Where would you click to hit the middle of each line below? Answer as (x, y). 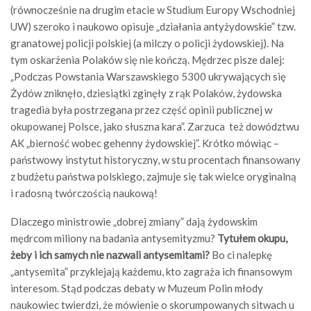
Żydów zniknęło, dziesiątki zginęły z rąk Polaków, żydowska (146, 93)
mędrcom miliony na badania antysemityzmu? (114, 238)
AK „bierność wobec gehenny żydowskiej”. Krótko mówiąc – (145, 143)
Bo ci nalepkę (241, 255)
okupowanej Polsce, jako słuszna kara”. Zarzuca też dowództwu (155, 126)
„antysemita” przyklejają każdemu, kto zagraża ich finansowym (151, 271)
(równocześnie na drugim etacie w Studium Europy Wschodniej (153, 10)
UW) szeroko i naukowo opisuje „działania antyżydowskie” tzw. (153, 26)
